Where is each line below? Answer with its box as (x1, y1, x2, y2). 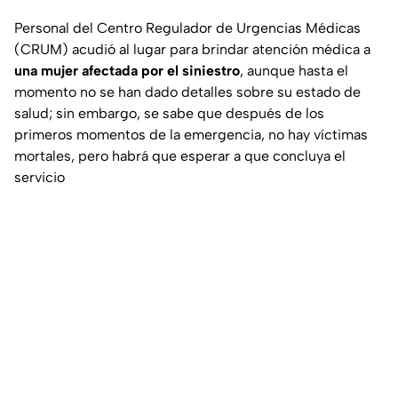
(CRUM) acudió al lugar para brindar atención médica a (14, 41, 370, 59)
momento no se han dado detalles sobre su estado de (14, 84, 361, 101)
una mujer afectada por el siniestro (14, 62, 240, 80)
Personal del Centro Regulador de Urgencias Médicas (14, 20, 361, 37)
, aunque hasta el (240, 62, 348, 80)
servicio (14, 169, 65, 187)
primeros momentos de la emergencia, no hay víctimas (14, 126, 368, 144)
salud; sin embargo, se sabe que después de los (14, 105, 324, 123)
